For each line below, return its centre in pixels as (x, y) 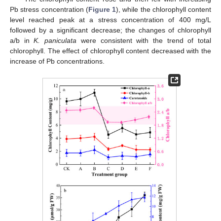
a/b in (22, 41)
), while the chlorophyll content (164, 10)
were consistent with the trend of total (144, 41)
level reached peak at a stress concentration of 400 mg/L (110, 20)
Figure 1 (102, 10)
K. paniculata (55, 41)
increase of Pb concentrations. (57, 61)
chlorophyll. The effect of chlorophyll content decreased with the (110, 51)
